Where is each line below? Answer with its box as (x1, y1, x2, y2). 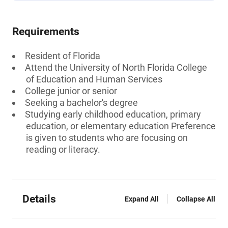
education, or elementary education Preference (26, 121, 216, 131)
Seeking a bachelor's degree (25, 97, 138, 108)
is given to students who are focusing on (26, 132, 188, 143)
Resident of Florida (25, 50, 100, 61)
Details (22, 193, 56, 205)
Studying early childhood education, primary (25, 109, 201, 120)
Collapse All (177, 195, 215, 203)
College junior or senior (25, 85, 117, 96)
